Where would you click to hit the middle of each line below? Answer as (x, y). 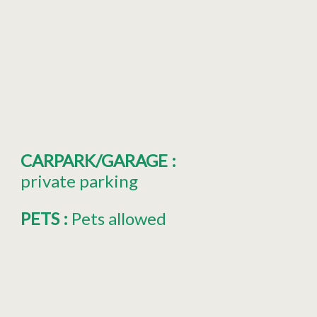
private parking (80, 180)
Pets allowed (119, 218)
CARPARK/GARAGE (96, 160)
